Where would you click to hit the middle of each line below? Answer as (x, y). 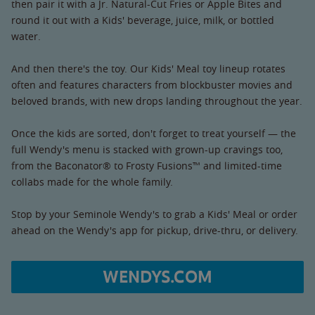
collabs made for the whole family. (92, 181)
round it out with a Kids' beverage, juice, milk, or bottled (143, 20)
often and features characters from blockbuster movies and (152, 84)
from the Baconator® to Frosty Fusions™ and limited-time (147, 165)
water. (26, 36)
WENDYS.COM (157, 277)
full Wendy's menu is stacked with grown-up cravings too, (147, 149)
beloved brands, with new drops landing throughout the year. (157, 101)
